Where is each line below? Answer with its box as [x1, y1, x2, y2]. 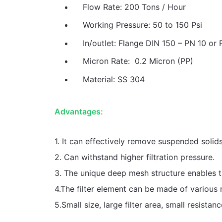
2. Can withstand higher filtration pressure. [54, 152, 215, 162]
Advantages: [54, 106, 103, 116]
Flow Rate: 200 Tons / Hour [82, 1, 186, 12]
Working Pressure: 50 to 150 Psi [82, 20, 202, 30]
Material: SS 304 [82, 74, 145, 85]
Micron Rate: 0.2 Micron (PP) [82, 56, 193, 66]
